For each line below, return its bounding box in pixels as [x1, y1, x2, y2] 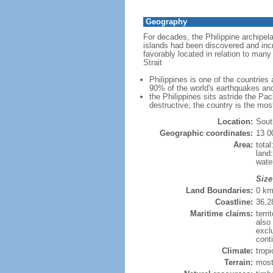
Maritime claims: [190, 209, 253, 218]
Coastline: [214, 197, 253, 207]
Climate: [221, 246, 253, 255]
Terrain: [224, 258, 253, 267]
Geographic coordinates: [159, 129, 253, 138]
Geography [145, 17, 187, 26]
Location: [217, 117, 253, 126]
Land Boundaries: [185, 186, 253, 195]
